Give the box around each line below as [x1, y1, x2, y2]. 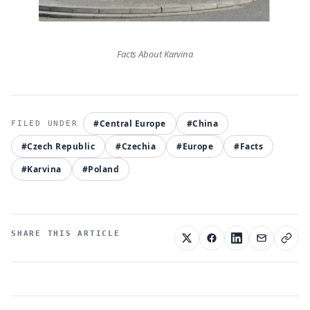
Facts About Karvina [116, 48, 194, 61]
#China [186, 118, 219, 130]
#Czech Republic [21, 140, 95, 153]
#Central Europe [93, 118, 166, 130]
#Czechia [116, 140, 156, 153]
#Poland [82, 163, 120, 176]
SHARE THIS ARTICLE [11, 229, 120, 239]
